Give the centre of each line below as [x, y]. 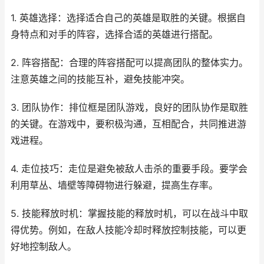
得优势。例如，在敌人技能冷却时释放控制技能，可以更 [128, 230]
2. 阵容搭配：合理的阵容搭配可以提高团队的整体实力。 [129, 62]
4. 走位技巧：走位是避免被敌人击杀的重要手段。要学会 [129, 169]
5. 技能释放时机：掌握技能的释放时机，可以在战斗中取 [129, 213]
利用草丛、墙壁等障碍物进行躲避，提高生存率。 [114, 185]
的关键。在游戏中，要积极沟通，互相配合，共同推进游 [128, 124]
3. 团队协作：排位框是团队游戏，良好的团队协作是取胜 [129, 107]
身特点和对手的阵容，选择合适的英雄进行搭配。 [114, 34]
